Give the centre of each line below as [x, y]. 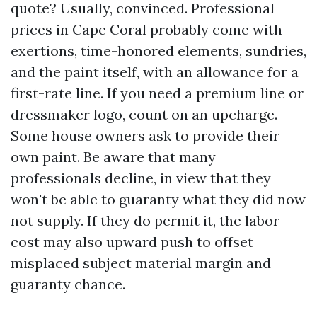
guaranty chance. [68, 284]
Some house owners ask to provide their [145, 136]
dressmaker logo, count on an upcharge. [144, 114]
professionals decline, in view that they [141, 178]
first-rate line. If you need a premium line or [157, 93]
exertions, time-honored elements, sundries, [158, 51]
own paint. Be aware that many [113, 157]
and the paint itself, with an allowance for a [155, 72]
